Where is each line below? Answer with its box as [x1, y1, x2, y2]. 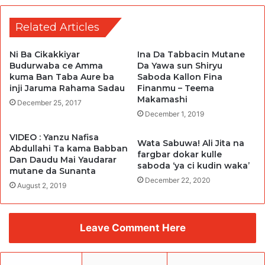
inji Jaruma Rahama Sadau [9, 83, 125, 94]
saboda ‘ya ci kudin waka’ [137, 160, 250, 172]
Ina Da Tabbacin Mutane [137, 49, 245, 60]
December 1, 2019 [145, 109, 204, 119]
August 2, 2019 [17, 181, 66, 190]
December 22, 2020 [145, 176, 211, 185]
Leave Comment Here [79, 222, 186, 234]
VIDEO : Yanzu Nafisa [9, 132, 99, 143]
